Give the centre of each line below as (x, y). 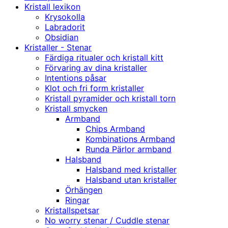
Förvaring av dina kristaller (96, 68)
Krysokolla (65, 17)
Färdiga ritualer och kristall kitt (104, 58)
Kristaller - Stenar (58, 48)
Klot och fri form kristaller (94, 88)
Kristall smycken (76, 109)
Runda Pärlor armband (129, 149)
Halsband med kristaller (131, 170)
